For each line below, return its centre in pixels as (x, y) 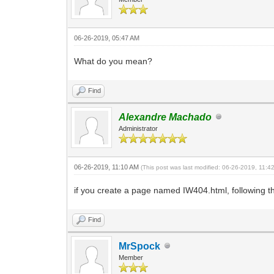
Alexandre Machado (165, 117)
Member (131, 257)
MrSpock (140, 246)
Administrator (139, 128)
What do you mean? (113, 61)
